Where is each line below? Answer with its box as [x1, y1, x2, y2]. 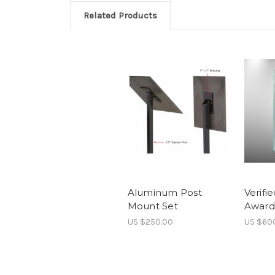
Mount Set [127, 199, 178, 212]
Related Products [83, 10, 157, 21]
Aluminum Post [127, 186, 202, 198]
